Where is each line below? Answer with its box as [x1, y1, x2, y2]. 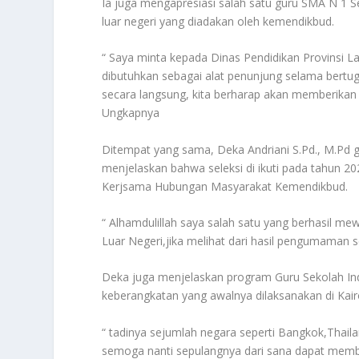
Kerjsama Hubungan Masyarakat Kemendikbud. [102, 178, 349, 194]
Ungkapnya [102, 105, 160, 121]
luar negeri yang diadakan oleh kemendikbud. [102, 13, 335, 29]
